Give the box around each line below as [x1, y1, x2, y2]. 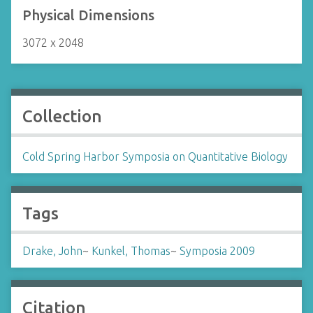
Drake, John [22, 245, 82, 257]
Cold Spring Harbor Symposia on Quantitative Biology [22, 150, 288, 163]
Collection [22, 107, 102, 126]
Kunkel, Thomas [92, 245, 170, 257]
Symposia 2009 [180, 245, 255, 257]
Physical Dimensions [22, 7, 154, 23]
